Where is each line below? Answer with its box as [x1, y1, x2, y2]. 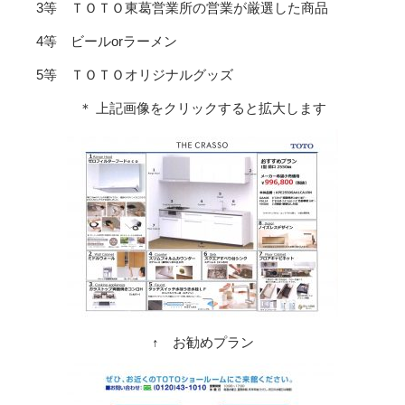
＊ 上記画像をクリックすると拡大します [79, 100, 326, 117]
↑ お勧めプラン [151, 334, 254, 351]
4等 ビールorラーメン [36, 33, 177, 50]
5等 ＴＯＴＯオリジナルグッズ [36, 67, 233, 83]
